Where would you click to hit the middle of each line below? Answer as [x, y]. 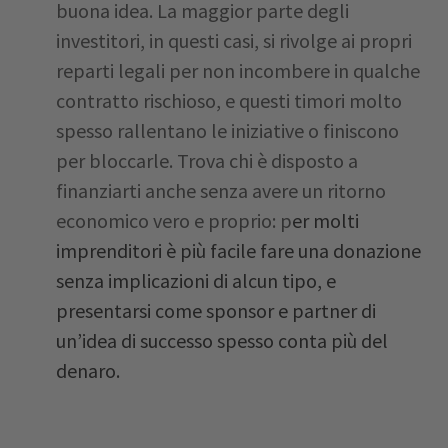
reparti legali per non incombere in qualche [238, 70]
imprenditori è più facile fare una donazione [238, 250]
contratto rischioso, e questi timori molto [229, 100]
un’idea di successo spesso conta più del [222, 340]
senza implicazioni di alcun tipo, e [196, 280]
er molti [325, 220]
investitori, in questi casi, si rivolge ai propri [234, 40]
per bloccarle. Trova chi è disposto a [207, 160]
